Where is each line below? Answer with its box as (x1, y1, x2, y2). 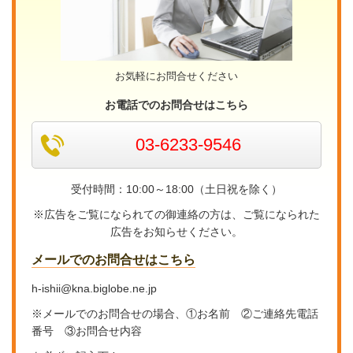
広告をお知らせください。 (110, 225, 243, 239)
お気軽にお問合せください (115, 70, 238, 83)
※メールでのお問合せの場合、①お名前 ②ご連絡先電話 (32, 307, 318, 321)
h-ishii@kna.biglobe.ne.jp (32, 282, 157, 295)
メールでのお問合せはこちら (32, 253, 195, 267)
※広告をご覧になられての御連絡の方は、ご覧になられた (33, 208, 320, 221)
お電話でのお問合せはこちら (105, 98, 248, 112)
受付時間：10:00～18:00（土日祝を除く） (71, 183, 282, 196)
